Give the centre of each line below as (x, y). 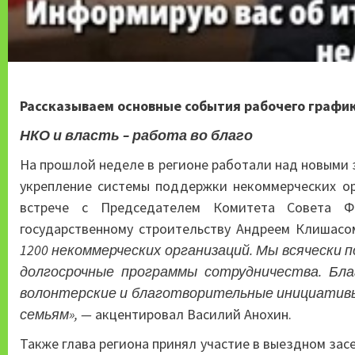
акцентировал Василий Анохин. (193, 314)
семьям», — (57, 314)
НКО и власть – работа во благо (136, 135)
